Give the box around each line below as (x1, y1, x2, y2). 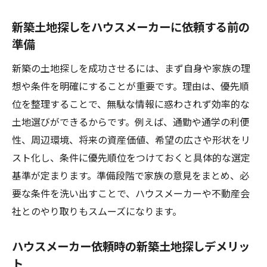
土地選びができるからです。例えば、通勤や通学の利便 (12, 114, 249, 129)
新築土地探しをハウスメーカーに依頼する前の (12, 18, 250, 35)
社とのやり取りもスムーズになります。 (12, 204, 182, 218)
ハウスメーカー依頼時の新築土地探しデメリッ (12, 238, 250, 254)
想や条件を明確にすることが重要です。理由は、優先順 (12, 79, 249, 93)
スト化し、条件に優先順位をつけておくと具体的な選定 (12, 150, 250, 164)
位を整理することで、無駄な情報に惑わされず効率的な (12, 97, 250, 111)
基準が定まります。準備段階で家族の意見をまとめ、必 (12, 168, 249, 182)
